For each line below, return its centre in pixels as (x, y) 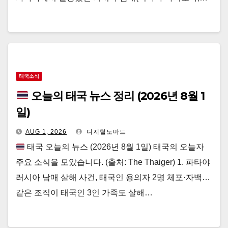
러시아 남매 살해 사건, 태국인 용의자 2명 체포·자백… (113, 177)
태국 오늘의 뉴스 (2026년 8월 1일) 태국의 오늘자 (115, 147)
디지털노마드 (105, 132)
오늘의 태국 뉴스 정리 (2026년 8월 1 (117, 96)
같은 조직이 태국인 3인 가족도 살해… (84, 193)
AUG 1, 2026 (46, 132)
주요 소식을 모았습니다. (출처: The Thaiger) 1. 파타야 (113, 162)
